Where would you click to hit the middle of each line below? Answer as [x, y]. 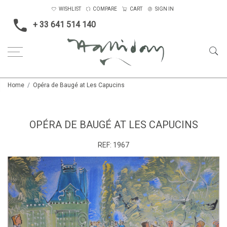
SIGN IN [164, 9]
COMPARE [105, 9]
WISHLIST [70, 9]
